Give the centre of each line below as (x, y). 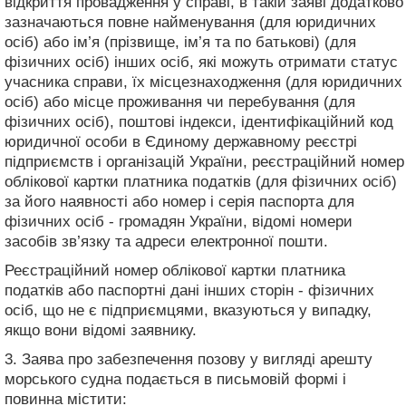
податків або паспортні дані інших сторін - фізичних (189, 290)
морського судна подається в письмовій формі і (175, 379)
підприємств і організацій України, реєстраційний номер (204, 161)
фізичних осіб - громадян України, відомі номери (179, 221)
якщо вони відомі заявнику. (101, 330)
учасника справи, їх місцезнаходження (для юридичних (203, 82)
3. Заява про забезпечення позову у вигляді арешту (188, 359)
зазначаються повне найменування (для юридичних (190, 22)
